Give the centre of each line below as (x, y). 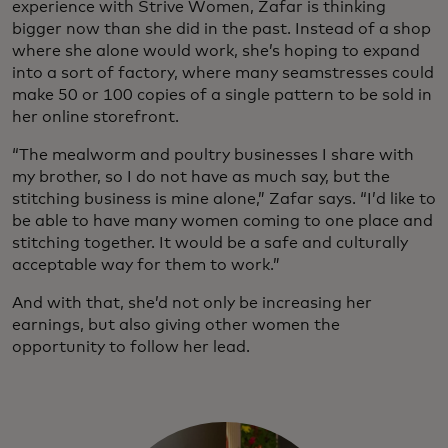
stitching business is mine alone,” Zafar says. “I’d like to (224, 198)
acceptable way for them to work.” (146, 264)
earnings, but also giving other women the (176, 324)
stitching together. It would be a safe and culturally (210, 242)
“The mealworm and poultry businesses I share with (213, 154)
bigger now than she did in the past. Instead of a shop (221, 28)
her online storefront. (95, 116)
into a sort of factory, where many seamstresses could (223, 72)
